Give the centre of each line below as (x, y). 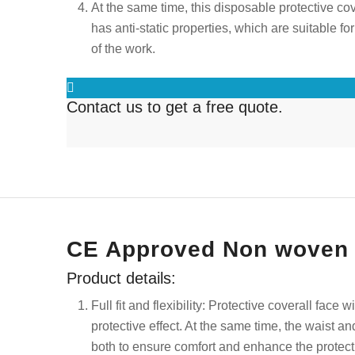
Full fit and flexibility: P (154, 306)
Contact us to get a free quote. (174, 107)
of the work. (123, 48)
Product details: (121, 279)
